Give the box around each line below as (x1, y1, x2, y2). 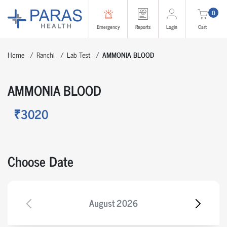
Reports (135, 22, 150, 31)
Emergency (97, 22, 120, 31)
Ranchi (36, 49, 55, 60)
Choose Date (8, 150, 73, 172)
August (89, 195, 115, 210)
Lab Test (67, 49, 90, 60)
